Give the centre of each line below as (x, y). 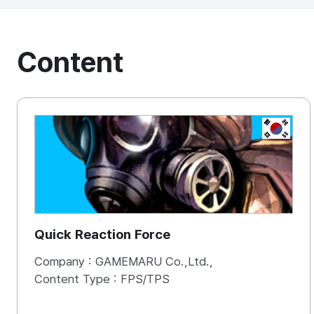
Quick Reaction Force (102, 234)
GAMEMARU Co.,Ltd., (154, 261)
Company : (65, 261)
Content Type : (77, 279)
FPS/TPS (145, 279)
